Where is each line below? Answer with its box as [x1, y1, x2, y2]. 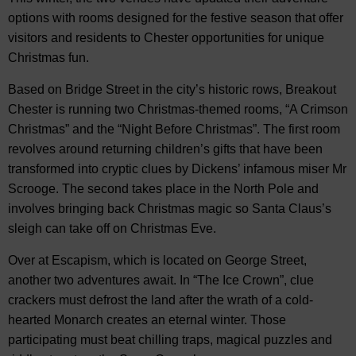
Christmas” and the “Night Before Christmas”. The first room [8, 122, 340, 137]
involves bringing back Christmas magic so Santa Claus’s [8, 202, 331, 216]
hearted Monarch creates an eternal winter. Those [8, 313, 286, 327]
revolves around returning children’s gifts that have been [8, 142, 323, 157]
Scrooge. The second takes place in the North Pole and [8, 182, 319, 196]
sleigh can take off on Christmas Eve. [8, 222, 216, 236]
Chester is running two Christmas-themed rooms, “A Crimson [8, 103, 348, 117]
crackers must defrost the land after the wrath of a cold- [8, 293, 313, 308]
